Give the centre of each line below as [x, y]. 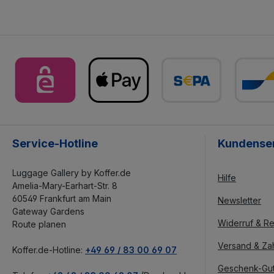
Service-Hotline [55, 143]
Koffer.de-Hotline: [49, 250]
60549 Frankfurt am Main [62, 198]
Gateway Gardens [48, 211]
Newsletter [239, 200]
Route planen [39, 224]
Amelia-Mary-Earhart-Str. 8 [65, 186]
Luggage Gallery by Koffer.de [72, 173]
